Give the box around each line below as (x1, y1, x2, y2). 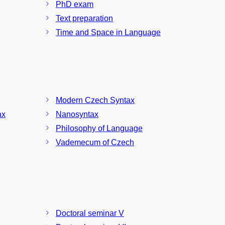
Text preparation (56, 14, 113, 23)
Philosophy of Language (56, 124, 143, 133)
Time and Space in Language (56, 28, 161, 37)
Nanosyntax (56, 110, 98, 119)
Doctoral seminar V (56, 208, 124, 217)
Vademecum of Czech (56, 138, 134, 147)
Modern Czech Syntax (56, 96, 135, 104)
